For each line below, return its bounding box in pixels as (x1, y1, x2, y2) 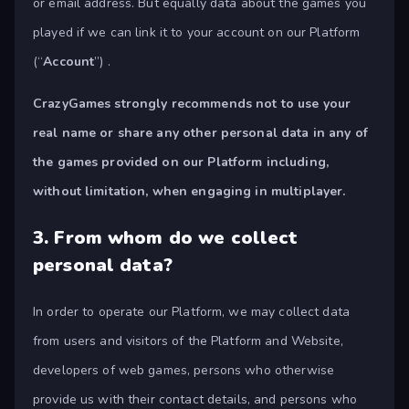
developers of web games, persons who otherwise (33, 362, 335, 380)
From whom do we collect (54, 225, 299, 251)
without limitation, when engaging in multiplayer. (33, 183, 346, 201)
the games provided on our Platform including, (33, 153, 329, 172)
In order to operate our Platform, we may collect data (33, 303, 350, 321)
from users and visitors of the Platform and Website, (33, 332, 343, 351)
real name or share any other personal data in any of (33, 124, 368, 142)
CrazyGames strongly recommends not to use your (33, 95, 351, 113)
